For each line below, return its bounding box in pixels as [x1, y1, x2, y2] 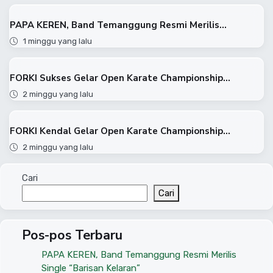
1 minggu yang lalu [23, 37, 92, 46]
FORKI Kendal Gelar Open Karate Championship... [10, 125, 230, 138]
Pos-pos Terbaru [22, 226, 122, 245]
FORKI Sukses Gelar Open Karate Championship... [10, 72, 230, 85]
